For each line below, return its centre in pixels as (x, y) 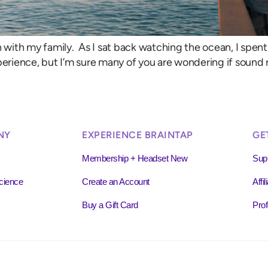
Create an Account (116, 181)
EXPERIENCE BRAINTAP (138, 135)
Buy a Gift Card (110, 205)
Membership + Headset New (135, 158)
